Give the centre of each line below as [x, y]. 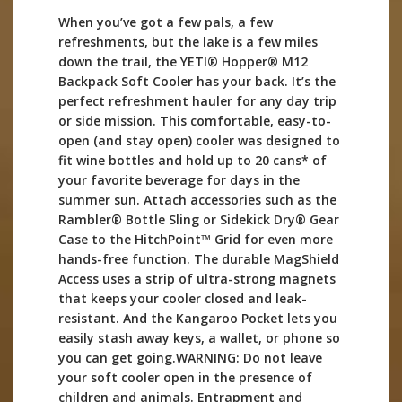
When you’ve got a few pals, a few [166, 22]
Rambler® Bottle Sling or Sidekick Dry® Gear [199, 220]
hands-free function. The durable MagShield [199, 259]
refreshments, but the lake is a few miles [188, 42]
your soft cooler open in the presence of [185, 378]
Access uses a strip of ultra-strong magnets [197, 279]
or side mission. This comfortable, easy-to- [195, 121]
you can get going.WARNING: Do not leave [190, 358]
